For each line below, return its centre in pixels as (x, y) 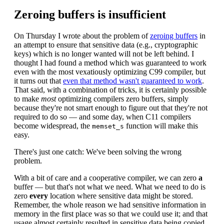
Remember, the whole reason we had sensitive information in (110, 205)
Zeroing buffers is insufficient (90, 15)
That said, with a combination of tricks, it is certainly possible (110, 90)
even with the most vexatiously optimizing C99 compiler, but (110, 72)
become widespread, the (53, 126)
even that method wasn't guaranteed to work (132, 81)
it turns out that (38, 81)
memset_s (108, 126)
